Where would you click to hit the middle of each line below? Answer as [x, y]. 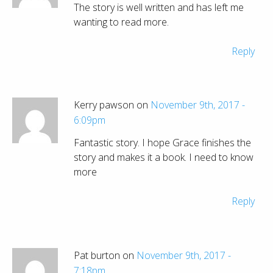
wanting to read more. [121, 22]
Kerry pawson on [112, 105]
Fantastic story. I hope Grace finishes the [162, 143]
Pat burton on [105, 255]
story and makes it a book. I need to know [164, 158]
